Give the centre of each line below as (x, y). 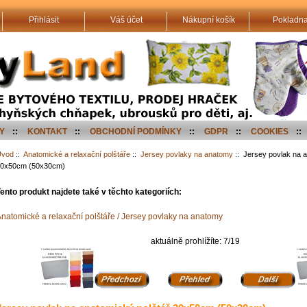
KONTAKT (47, 131)
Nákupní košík (208, 20)
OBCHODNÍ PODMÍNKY (136, 131)
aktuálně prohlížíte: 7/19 (195, 241)
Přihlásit (44, 20)
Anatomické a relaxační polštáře (77, 155)
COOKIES (270, 131)
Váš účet (126, 20)
